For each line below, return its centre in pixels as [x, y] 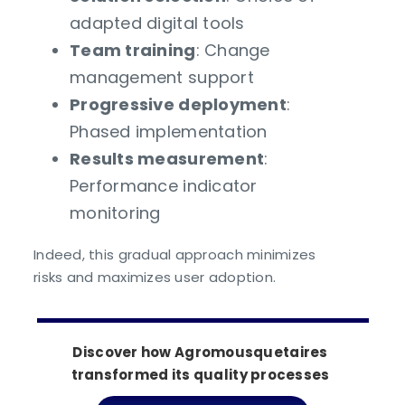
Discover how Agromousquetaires [200, 352]
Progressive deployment [178, 105]
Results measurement [167, 159]
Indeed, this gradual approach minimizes [175, 255]
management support [162, 78]
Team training [133, 51]
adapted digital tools [157, 24]
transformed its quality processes [200, 374]
